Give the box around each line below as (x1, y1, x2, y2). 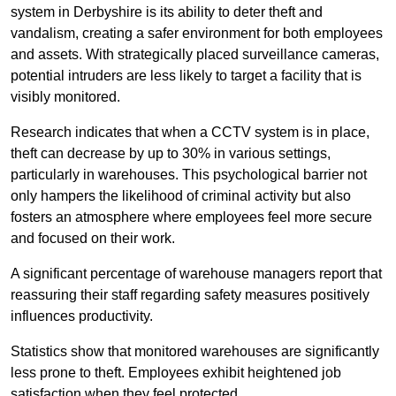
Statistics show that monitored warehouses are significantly (11, 344, 379, 360)
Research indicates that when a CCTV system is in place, (11, 125, 369, 141)
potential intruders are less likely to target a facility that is (11, 68, 362, 84)
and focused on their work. (11, 231, 175, 247)
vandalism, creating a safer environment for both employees (11, 26, 383, 42)
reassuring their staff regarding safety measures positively (11, 287, 369, 303)
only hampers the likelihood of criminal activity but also (11, 188, 351, 204)
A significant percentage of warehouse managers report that (11, 266, 382, 282)
